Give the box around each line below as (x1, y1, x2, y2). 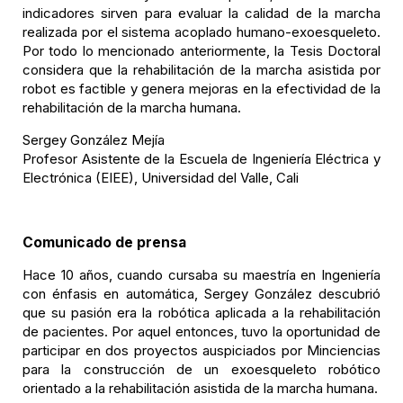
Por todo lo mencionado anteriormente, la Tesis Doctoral (22, 42, 381, 59)
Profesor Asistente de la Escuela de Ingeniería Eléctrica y (22, 150, 381, 167)
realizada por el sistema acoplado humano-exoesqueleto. (22, 23, 381, 40)
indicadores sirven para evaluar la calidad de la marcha (22, 4, 381, 22)
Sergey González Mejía (22, 131, 165, 148)
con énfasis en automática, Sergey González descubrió (22, 285, 381, 302)
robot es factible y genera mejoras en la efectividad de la (22, 80, 381, 97)
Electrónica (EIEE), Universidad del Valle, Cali (22, 169, 299, 186)
